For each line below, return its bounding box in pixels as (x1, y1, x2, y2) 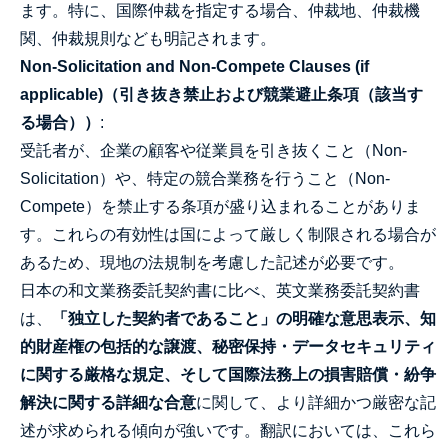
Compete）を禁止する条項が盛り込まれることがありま (20, 198, 421, 215)
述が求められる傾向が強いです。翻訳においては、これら (20, 422, 436, 439)
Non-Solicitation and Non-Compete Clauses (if (20, 58, 369, 75)
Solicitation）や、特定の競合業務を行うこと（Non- (20, 170, 390, 187)
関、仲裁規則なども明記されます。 (20, 30, 276, 47)
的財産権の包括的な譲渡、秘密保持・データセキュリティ (20, 338, 436, 355)
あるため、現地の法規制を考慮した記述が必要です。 (20, 254, 404, 271)
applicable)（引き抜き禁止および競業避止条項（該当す (20, 86, 423, 103)
